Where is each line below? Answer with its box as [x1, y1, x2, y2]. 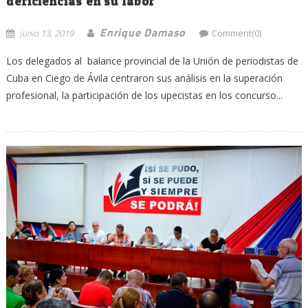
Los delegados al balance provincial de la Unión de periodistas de [5, 54, 298, 67]
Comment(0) [212, 26, 262, 39]
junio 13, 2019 [19, 25, 74, 40]
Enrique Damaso [99, 23, 186, 41]
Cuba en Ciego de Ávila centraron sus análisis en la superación [5, 71, 283, 85]
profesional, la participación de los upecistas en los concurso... [5, 88, 283, 102]
